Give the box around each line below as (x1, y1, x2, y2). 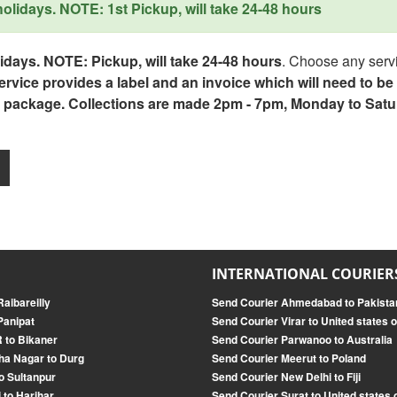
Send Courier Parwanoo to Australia (211, 331, 393, 347)
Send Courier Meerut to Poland (211, 350, 366, 366)
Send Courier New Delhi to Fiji (211, 369, 361, 385)
